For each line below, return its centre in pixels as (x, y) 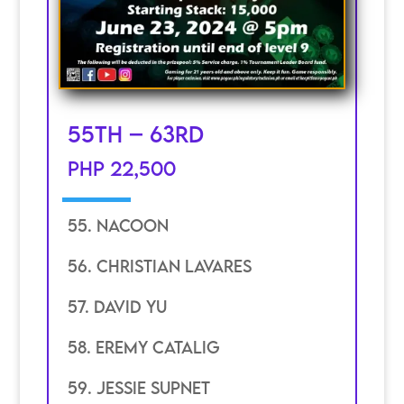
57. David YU (117, 307)
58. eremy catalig (143, 348)
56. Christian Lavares (159, 266)
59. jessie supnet (138, 388)
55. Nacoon (118, 226)
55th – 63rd (135, 134)
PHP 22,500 (121, 168)
